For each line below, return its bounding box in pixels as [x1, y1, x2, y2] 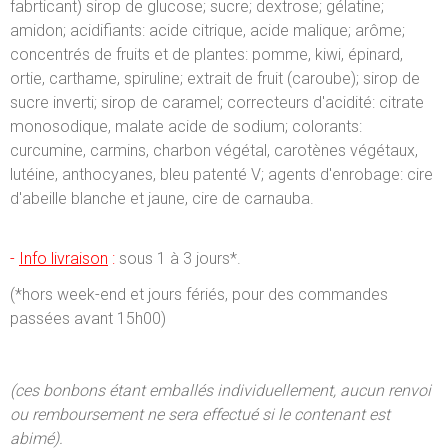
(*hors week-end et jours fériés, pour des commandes [10, 284, 388, 304]
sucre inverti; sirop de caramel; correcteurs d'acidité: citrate [10, 92, 424, 112]
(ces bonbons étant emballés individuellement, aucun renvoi [10, 380, 431, 400]
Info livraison [19, 248, 108, 268]
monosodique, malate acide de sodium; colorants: [10, 116, 362, 136]
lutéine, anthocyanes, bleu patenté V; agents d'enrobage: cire [10, 164, 433, 184]
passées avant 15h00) [10, 308, 166, 328]
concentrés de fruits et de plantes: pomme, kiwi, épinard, [10, 44, 403, 64]
